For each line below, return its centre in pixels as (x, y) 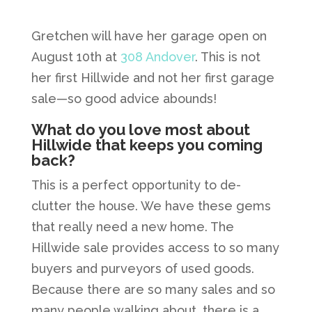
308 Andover (157, 57)
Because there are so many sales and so (153, 289)
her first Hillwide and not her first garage (153, 78)
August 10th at (76, 57)
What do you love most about (140, 130)
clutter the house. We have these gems (151, 206)
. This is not (227, 57)
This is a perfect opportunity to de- (136, 185)
